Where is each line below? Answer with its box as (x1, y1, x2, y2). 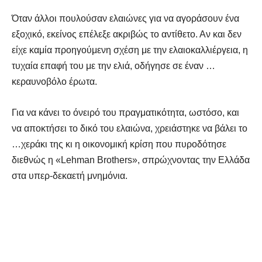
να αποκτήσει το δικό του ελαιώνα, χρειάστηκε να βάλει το (12, 123, 247, 134)
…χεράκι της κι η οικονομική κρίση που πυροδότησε (12, 139, 226, 150)
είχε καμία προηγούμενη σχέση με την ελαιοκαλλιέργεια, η (12, 45, 248, 56)
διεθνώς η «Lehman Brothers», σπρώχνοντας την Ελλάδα (12, 155, 250, 166)
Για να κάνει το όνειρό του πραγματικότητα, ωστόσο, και (12, 108, 239, 118)
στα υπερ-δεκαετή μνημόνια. (12, 171, 127, 181)
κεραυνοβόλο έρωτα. (12, 77, 97, 87)
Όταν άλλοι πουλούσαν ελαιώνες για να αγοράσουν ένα (12, 13, 239, 24)
